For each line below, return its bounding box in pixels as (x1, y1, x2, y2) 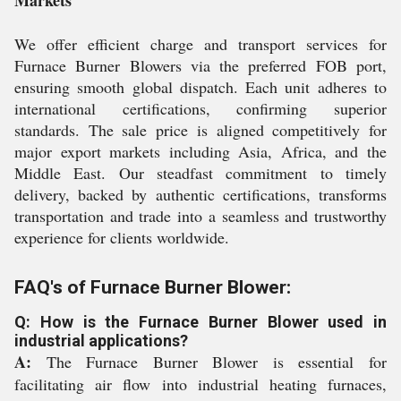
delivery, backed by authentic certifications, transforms (14, 183, 387, 205)
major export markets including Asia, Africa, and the (14, 141, 387, 162)
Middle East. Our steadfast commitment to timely (14, 162, 387, 183)
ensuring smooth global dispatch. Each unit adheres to (14, 76, 387, 98)
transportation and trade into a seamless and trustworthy (14, 205, 387, 226)
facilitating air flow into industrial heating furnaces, (14, 373, 387, 395)
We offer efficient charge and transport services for (14, 33, 387, 55)
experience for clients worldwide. (14, 226, 229, 248)
